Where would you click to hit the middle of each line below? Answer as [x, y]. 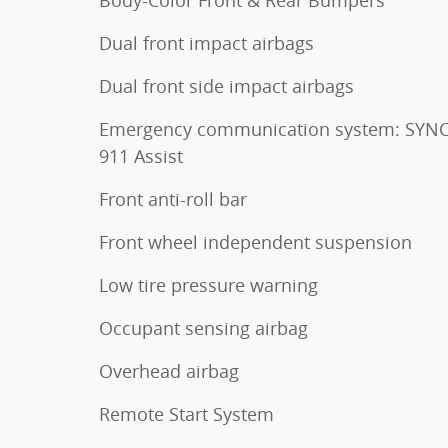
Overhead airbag [169, 371]
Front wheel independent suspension [255, 242]
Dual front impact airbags [206, 43]
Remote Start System [186, 414]
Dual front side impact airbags [226, 86]
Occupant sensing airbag [203, 328]
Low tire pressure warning [208, 285]
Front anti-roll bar [173, 199]
